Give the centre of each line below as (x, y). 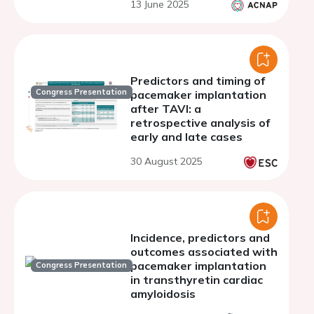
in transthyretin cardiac (197, 280)
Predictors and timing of (198, 81)
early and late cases (186, 137)
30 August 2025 (166, 161)
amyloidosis (163, 294)
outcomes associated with (204, 252)
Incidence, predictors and (200, 238)
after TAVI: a (166, 109)
